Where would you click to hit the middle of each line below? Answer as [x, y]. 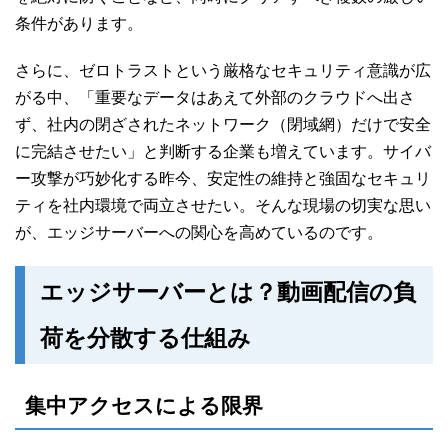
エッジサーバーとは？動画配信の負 [228, 292]
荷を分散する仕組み [145, 338]
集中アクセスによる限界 [144, 406]
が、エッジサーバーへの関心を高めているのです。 [199, 233]
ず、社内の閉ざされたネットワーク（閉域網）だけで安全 [223, 125]
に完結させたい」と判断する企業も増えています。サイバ [223, 152]
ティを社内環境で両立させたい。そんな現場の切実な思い [223, 206]
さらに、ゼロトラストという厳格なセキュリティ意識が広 [223, 71]
